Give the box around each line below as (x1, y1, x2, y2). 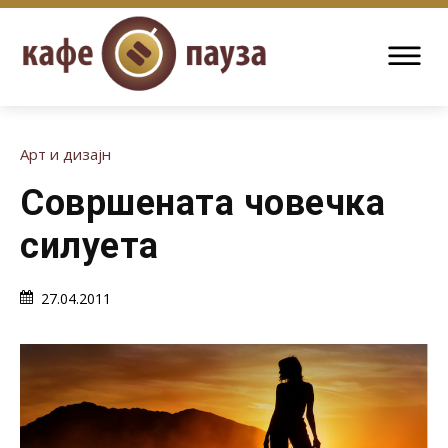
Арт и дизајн (20, 144, 111, 164)
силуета (20, 225, 159, 267)
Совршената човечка (20, 182, 385, 224)
